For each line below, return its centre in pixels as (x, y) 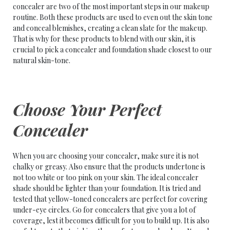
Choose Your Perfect (87, 109)
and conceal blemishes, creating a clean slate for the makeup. (110, 28)
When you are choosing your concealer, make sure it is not (106, 156)
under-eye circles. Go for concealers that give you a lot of (104, 210)
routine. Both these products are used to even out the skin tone (113, 17)
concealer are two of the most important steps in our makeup (111, 6)
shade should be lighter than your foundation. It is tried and (107, 188)
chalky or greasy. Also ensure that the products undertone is (109, 167)
